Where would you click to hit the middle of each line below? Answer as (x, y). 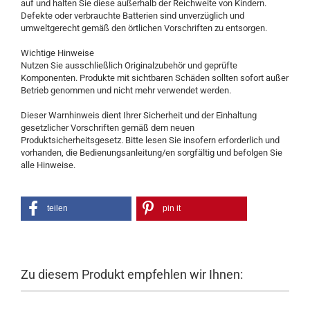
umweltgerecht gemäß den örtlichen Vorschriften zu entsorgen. (144, 28)
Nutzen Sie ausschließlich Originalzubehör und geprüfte (129, 65)
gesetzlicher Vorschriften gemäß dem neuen (108, 128)
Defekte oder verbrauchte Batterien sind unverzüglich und (133, 16)
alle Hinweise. (48, 165)
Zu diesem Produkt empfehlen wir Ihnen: (132, 274)
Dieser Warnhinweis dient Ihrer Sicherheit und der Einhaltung (139, 115)
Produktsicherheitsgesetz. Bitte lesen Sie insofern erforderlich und (150, 140)
